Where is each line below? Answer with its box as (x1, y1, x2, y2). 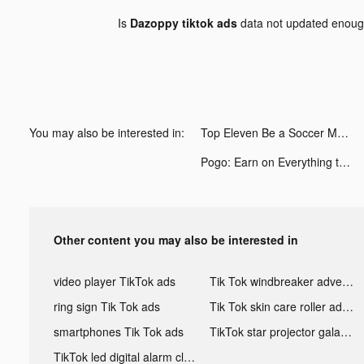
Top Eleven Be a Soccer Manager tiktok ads (337, 123, 349, 141)
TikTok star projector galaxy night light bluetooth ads (340, 323, 352, 340)
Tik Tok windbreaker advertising (341, 272, 353, 289)
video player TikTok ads (54, 272, 175, 289)
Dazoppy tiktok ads (129, 14, 237, 31)
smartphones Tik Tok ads (54, 323, 184, 340)
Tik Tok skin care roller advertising (341, 297, 353, 314)
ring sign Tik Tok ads (54, 297, 160, 314)
